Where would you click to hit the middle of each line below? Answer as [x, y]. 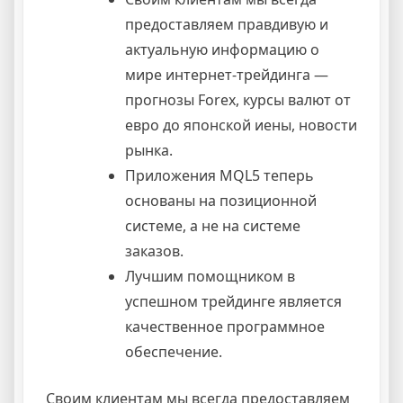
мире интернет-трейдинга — [227, 74]
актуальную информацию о [222, 49]
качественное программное [225, 326]
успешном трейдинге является [233, 301]
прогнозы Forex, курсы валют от [238, 99]
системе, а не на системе [213, 225]
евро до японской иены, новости [241, 125]
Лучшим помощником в [210, 276]
